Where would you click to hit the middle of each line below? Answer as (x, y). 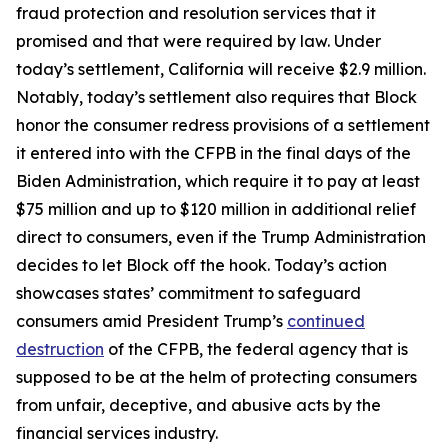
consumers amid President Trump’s (151, 321)
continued (326, 321)
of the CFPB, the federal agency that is (256, 349)
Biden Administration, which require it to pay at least (218, 181)
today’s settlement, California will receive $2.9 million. (221, 69)
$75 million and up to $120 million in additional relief (216, 209)
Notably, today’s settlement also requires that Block (216, 97)
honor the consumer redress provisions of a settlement (223, 125)
